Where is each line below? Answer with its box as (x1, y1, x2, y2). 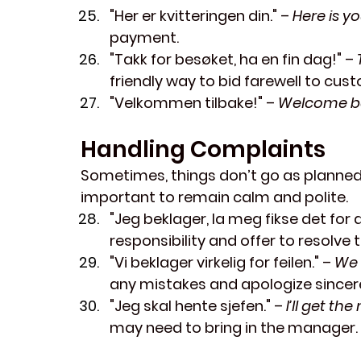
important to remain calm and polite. (81, 187, 348, 208)
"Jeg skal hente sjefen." (110, 296, 271, 317)
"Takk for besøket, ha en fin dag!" (110, 49, 342, 70)
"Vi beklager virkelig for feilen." (110, 252, 319, 273)
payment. (110, 27, 179, 48)
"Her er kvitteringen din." (110, 6, 277, 27)
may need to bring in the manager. (110, 317, 358, 338)
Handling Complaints (81, 134, 326, 166)
